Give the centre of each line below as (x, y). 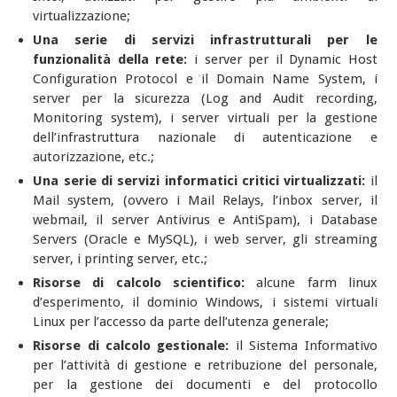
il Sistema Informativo (303, 346)
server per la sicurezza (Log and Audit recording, (205, 98)
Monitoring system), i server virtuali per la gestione (205, 118)
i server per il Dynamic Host (282, 59)
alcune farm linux (311, 283)
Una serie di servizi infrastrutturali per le (205, 40)
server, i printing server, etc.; (121, 259)
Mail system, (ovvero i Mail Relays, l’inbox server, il (205, 200)
